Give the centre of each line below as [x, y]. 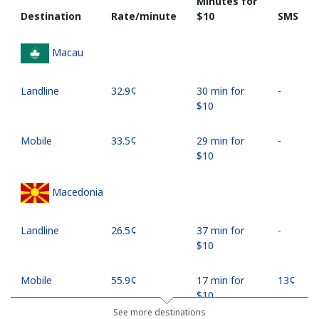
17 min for [220, 280]
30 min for [220, 90]
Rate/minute [144, 16]
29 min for [220, 140]
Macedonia [78, 192]
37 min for [220, 230]
